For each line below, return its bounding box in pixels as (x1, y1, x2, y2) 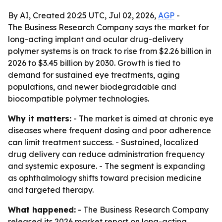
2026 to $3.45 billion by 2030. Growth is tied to (8, 58, 180, 68)
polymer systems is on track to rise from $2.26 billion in (8, 46, 212, 56)
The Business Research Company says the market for (8, 22, 209, 32)
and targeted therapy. (8, 185, 94, 195)
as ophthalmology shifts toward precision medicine (8, 173, 202, 183)
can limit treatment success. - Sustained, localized (8, 137, 199, 147)
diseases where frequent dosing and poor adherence (8, 125, 211, 135)
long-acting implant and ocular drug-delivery (8, 34, 183, 44)
